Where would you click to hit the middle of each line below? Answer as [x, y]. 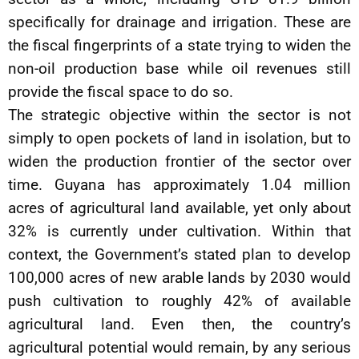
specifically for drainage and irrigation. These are [179, 22]
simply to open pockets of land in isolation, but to [179, 138]
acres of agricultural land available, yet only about [179, 208]
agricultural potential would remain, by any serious [179, 347]
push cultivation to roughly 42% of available [179, 301]
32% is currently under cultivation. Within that [179, 231]
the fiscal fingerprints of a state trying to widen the [179, 45]
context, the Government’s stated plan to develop [179, 254]
